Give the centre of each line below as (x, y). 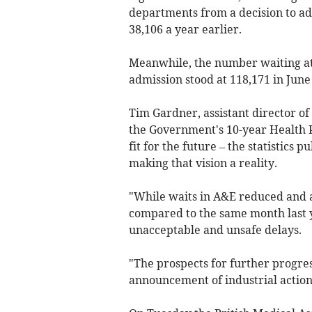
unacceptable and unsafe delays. (215, 229)
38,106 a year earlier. (185, 29)
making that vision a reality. (203, 163)
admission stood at (179, 79)
